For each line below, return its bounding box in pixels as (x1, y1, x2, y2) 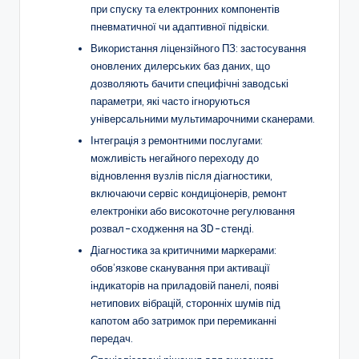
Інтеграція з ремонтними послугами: (91, 133, 263, 147)
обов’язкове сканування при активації (91, 261, 270, 275)
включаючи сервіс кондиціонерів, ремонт (91, 186, 287, 200)
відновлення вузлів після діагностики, (91, 168, 272, 182)
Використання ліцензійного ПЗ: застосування (91, 41, 306, 54)
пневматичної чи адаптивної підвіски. (91, 19, 269, 33)
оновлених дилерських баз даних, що (91, 58, 270, 72)
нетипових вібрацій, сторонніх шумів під (91, 296, 280, 310)
